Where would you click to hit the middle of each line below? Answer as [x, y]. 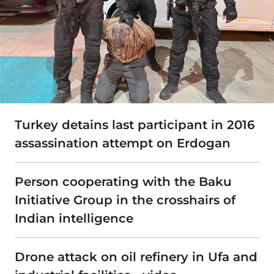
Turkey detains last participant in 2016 [135, 125]
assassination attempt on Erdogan [123, 143]
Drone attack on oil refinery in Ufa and [136, 257]
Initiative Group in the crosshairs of [125, 200]
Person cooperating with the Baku [123, 182]
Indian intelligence [74, 219]
